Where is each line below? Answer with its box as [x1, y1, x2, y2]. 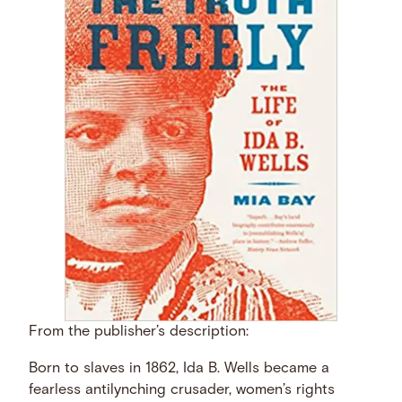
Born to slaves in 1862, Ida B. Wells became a [29, 361, 330, 376]
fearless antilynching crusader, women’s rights [29, 382, 336, 398]
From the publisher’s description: [29, 325, 249, 340]
